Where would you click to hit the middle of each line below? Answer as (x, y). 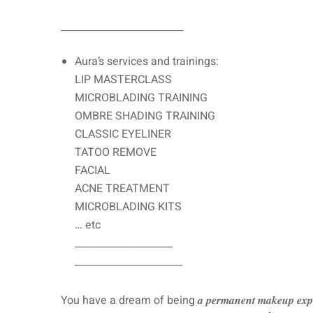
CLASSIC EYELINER (123, 134)
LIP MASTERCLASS (123, 79)
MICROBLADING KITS (128, 206)
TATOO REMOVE (116, 152)
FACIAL (93, 170)
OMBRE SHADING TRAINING (145, 116)
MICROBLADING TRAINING (141, 97)
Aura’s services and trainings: (147, 61)
